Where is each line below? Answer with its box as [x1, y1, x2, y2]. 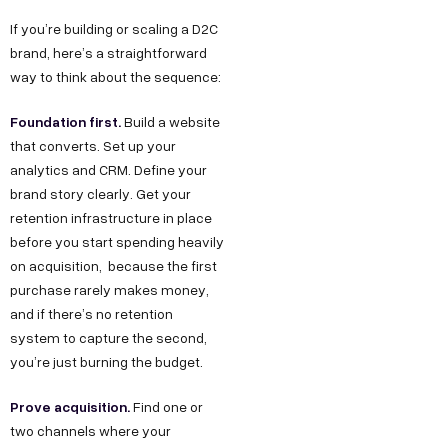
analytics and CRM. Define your [10, 159, 207, 179]
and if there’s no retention [10, 303, 173, 323]
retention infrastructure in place [10, 207, 212, 227]
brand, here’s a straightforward [10, 42, 207, 62]
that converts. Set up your [10, 135, 176, 155]
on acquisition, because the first [10, 255, 217, 275]
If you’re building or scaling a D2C [10, 18, 218, 38]
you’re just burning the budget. [10, 351, 203, 371]
